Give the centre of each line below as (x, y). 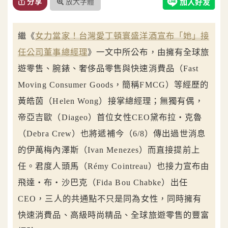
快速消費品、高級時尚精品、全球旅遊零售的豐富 (114, 215)
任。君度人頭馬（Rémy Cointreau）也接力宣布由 (113, 166)
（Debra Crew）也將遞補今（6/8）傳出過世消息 (112, 134)
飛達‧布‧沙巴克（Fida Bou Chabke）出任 (103, 183)
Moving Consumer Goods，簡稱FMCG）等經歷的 (113, 85)
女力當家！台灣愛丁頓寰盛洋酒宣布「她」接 (122, 36)
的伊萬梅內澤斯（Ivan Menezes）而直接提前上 (109, 150)
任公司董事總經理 (53, 52)
